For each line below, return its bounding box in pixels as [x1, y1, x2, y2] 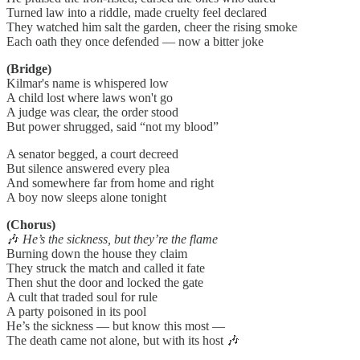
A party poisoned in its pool [6, 304, 146, 318]
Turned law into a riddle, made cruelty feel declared [6, 5, 267, 19]
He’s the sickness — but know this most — [6, 318, 225, 333]
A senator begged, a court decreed [6, 146, 178, 161]
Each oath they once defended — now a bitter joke [6, 34, 264, 48]
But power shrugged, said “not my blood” [6, 119, 219, 133]
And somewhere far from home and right [6, 175, 214, 190]
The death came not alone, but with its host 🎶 [6, 333, 239, 347]
